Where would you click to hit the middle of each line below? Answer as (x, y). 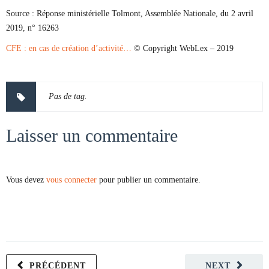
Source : (20, 14)
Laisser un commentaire (92, 135)
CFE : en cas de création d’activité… (70, 48)
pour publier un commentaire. (149, 180)
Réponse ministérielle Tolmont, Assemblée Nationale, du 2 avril (144, 14)
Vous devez (26, 180)
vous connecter (71, 180)
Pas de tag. (68, 96)
